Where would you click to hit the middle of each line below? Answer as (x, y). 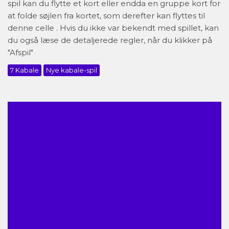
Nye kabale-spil (72, 70)
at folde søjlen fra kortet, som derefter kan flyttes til (106, 16)
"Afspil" (20, 52)
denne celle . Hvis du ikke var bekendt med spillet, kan (113, 28)
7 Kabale (25, 70)
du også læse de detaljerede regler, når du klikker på (110, 40)
